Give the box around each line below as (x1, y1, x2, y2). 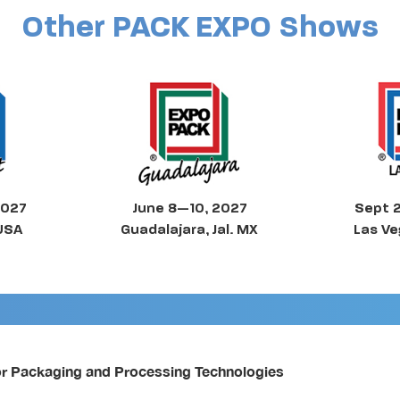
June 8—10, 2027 (132, 199, 246, 216)
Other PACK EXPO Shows (21, 8, 379, 46)
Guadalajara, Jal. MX (121, 221, 259, 237)
